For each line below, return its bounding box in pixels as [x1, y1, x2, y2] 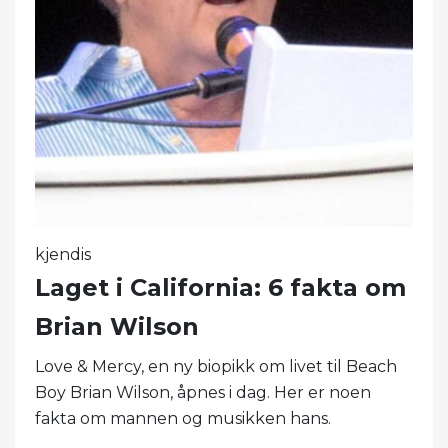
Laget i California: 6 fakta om [35, 273, 406, 303]
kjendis [35, 245, 91, 265]
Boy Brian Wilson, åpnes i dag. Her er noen [35, 383, 371, 403]
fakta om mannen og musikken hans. [35, 409, 331, 429]
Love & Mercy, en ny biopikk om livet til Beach [35, 357, 397, 377]
